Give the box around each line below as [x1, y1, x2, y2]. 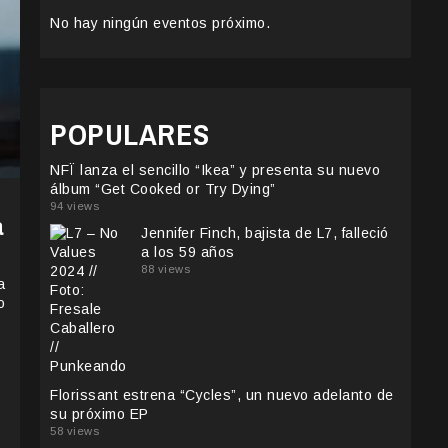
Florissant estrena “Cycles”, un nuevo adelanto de [50, 387, 394, 404]
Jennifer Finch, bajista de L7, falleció [141, 225, 389, 242]
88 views [141, 263, 190, 276]
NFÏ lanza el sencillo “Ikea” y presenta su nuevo [50, 162, 380, 179]
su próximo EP [50, 406, 149, 423]
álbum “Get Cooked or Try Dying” [50, 181, 276, 198]
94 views [50, 200, 99, 213]
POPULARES [50, 114, 210, 155]
